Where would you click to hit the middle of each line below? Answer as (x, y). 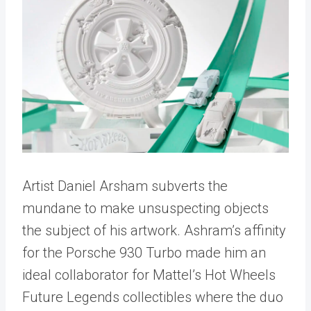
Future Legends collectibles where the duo (153, 297)
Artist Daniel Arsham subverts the (125, 186)
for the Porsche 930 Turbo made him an (144, 253)
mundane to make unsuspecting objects (145, 209)
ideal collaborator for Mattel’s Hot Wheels (149, 275)
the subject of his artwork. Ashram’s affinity (154, 231)
